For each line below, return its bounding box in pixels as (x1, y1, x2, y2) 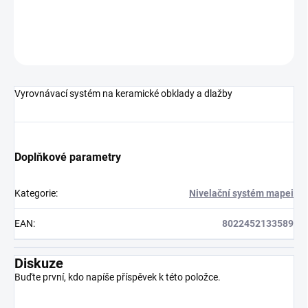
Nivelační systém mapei (189, 188, 294, 199)
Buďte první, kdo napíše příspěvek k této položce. (14, 272, 221, 283)
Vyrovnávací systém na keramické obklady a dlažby (14, 88, 232, 100)
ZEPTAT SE (187, 43, 228, 54)
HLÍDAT (266, 43, 294, 54)
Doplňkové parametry (14, 151, 121, 164)
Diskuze (14, 255, 63, 272)
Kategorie (14, 188, 56, 199)
